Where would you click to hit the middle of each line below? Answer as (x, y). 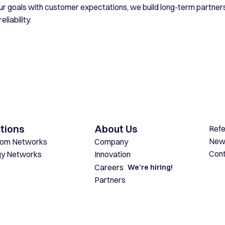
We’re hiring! (150, 167)
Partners (110, 180)
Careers (109, 167)
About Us (116, 129)
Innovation (113, 154)
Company (111, 142)
